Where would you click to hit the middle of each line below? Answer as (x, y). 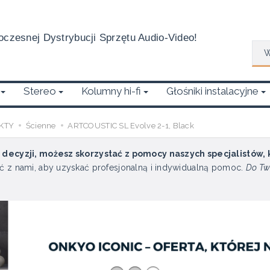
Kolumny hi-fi (111, 91)
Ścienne (41, 126)
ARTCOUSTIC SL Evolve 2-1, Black (131, 126)
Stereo (40, 91)
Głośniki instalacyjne (212, 91)
